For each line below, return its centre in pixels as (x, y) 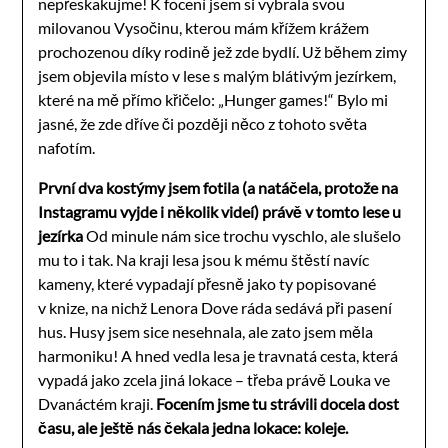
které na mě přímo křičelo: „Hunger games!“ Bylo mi (213, 99)
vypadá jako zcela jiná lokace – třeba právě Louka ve (214, 379)
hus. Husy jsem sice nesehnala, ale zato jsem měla (206, 331)
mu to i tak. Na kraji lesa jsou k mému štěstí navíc (204, 259)
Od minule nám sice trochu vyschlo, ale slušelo (242, 235)
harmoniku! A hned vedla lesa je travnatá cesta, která (218, 355)
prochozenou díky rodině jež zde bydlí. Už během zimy (223, 51)
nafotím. (67, 147)
